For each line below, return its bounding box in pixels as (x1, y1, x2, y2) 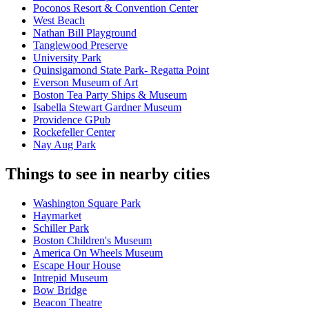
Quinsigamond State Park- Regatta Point (33, 64, 209, 77)
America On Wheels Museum (33, 247, 163, 259)
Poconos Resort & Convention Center (33, 2, 198, 14)
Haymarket (33, 210, 81, 222)
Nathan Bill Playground (33, 27, 137, 39)
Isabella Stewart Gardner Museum (33, 101, 181, 114)
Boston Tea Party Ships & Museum (33, 89, 187, 101)
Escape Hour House (33, 259, 121, 272)
